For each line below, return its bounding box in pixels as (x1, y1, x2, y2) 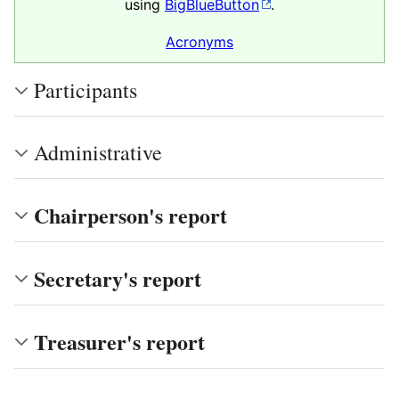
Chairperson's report (34, 199, 227, 231)
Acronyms (166, 33, 233, 51)
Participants (34, 76, 137, 104)
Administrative (34, 138, 162, 167)
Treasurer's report (34, 326, 205, 357)
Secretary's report (34, 263, 201, 294)
